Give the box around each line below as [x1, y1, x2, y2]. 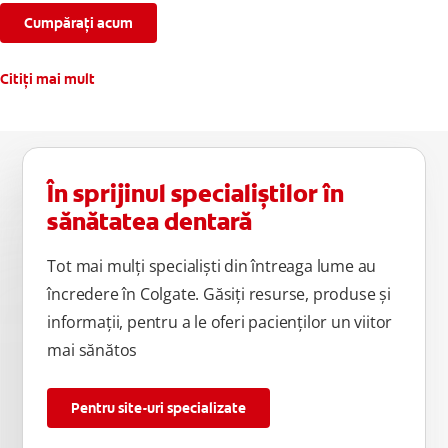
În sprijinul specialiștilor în [47, 178, 345, 211]
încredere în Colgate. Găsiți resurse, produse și [47, 283, 391, 306]
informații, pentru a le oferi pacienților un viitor [47, 311, 393, 334]
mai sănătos [47, 339, 138, 362]
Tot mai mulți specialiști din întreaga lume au [47, 255, 377, 278]
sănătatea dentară [47, 206, 253, 239]
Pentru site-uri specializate [71, 399, 247, 418]
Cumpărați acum [24, 14, 133, 33]
